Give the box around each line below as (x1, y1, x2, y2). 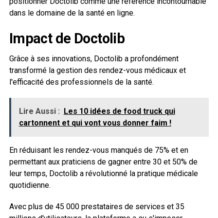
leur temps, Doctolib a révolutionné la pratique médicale (9, 168, 198, 178)
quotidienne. (9, 180, 51, 190)
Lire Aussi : (18, 106, 60, 116)
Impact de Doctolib (9, 30, 125, 47)
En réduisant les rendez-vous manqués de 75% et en (9, 145, 188, 155)
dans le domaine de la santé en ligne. (9, 8, 135, 18)
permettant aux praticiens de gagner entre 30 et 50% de (9, 157, 198, 166)
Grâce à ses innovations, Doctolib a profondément (9, 54, 179, 63)
